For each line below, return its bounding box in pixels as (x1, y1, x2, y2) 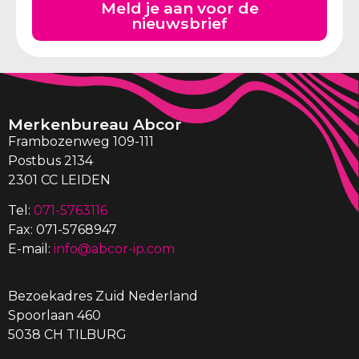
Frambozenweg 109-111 (8, 133, 154, 149)
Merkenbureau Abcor (8, 114, 182, 134)
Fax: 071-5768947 (8, 222, 117, 238)
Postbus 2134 (8, 152, 93, 168)
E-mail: (8, 241, 54, 257)
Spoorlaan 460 (8, 307, 101, 323)
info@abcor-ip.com (54, 241, 175, 257)
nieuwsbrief (131, 13, 228, 33)
